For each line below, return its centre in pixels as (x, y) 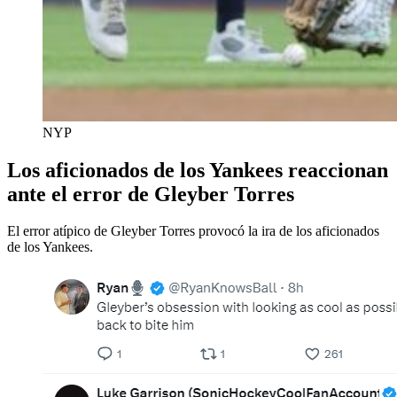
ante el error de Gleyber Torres (151, 194)
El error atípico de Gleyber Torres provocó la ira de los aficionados (193, 231)
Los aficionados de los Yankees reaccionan (198, 170)
